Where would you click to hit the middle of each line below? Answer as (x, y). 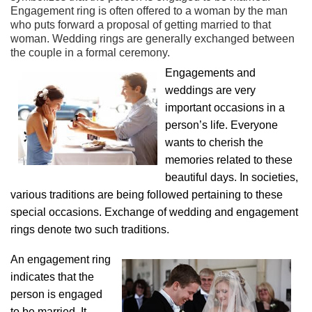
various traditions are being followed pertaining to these (147, 195)
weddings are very (210, 90)
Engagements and (210, 73)
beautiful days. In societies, (232, 177)
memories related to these (229, 160)
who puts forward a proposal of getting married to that (141, 25)
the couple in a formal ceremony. (90, 53)
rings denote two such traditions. (90, 229)
